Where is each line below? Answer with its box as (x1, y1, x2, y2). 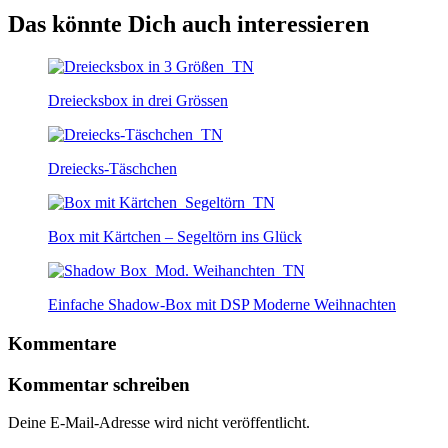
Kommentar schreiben (8, 373, 190, 395)
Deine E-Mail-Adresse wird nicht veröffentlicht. (8, 414, 310, 432)
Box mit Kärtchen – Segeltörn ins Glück (48, 228, 302, 246)
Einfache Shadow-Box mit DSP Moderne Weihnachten (48, 296, 396, 314)
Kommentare (8, 332, 116, 354)
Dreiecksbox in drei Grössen (48, 92, 228, 110)
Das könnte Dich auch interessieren (8, 11, 369, 38)
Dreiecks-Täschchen (48, 160, 177, 178)
